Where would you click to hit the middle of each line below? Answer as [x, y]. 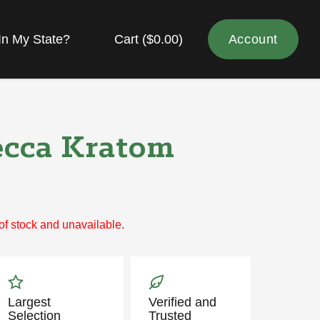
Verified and [183, 302]
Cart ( [130, 39]
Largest [30, 302]
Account [253, 39]
